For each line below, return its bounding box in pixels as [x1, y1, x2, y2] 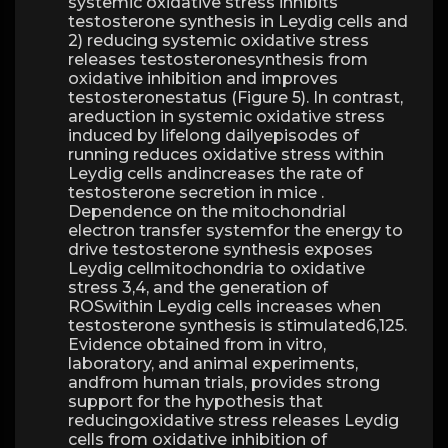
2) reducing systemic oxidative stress [68, 31, 369, 50]
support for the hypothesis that [68, 392, 323, 411]
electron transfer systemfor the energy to [68, 221, 403, 240]
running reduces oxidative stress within [68, 145, 384, 164]
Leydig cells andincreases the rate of [68, 164, 363, 183]
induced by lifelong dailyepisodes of [68, 126, 359, 145]
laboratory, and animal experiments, [68, 354, 358, 373]
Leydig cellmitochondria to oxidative [68, 259, 365, 278]
